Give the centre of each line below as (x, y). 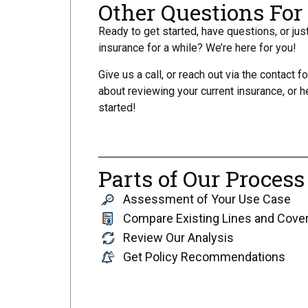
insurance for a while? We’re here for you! (197, 48)
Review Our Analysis (178, 238)
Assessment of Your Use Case (207, 199)
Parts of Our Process (201, 178)
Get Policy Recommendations (204, 257)
